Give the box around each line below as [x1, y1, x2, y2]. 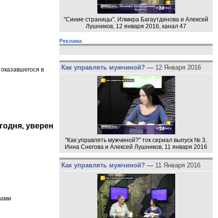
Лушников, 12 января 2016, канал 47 [86, 22, 186, 30]
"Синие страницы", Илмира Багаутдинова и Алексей [64, 16, 208, 23]
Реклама [59, 37, 82, 44]
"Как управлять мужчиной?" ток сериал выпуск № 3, [65, 137, 207, 144]
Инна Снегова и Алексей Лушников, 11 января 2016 [65, 144, 207, 151]
